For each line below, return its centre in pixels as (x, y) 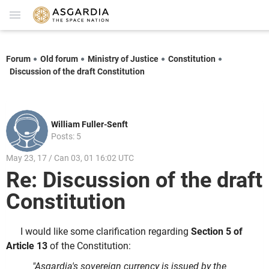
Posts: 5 (66, 136)
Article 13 (27, 246)
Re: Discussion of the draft (134, 180)
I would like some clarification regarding (106, 232)
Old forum (59, 59)
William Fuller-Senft (89, 124)
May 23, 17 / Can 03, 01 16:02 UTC (70, 158)
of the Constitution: (89, 246)
